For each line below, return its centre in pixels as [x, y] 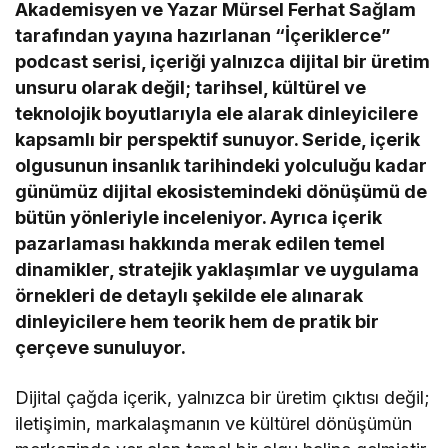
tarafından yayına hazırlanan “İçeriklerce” [203, 36]
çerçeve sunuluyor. [101, 348]
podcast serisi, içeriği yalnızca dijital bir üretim [223, 62]
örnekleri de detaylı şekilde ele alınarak [189, 296]
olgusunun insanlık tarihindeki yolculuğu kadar [221, 166]
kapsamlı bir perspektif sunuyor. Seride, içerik [218, 140]
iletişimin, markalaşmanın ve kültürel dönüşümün [214, 424]
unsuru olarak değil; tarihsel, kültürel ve [191, 88]
